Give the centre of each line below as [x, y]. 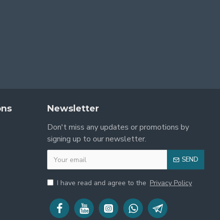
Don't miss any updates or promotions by [118, 127]
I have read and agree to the [103, 183]
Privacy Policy [171, 183]
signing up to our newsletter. [97, 139]
